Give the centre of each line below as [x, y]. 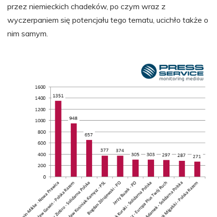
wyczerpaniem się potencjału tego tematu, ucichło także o [108, 20]
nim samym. [28, 33]
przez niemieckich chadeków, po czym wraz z [86, 6]
